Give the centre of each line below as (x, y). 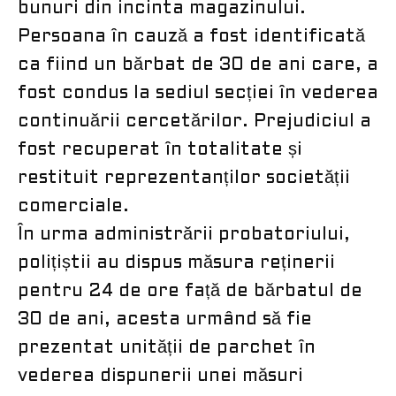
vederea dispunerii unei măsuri (160, 376)
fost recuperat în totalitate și (160, 150)
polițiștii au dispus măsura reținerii (176, 263)
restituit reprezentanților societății (184, 178)
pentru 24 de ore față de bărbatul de (190, 291)
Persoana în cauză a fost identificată (191, 37)
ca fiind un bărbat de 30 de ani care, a (198, 65)
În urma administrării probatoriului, (184, 235)
